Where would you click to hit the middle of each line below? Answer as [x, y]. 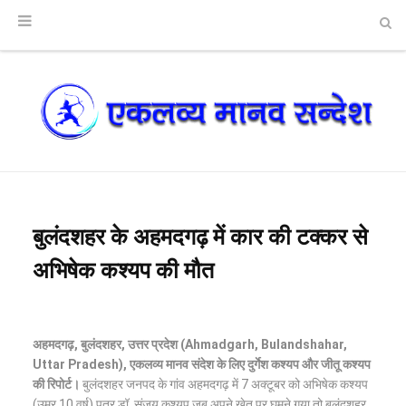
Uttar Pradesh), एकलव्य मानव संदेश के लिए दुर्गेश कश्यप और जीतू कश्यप [202, 364]
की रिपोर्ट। [58, 384]
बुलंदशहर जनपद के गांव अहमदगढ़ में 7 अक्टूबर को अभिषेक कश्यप [227, 384]
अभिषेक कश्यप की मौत [123, 268]
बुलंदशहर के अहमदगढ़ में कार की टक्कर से [200, 235]
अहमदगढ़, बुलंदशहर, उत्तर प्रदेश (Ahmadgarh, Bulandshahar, [190, 344]
